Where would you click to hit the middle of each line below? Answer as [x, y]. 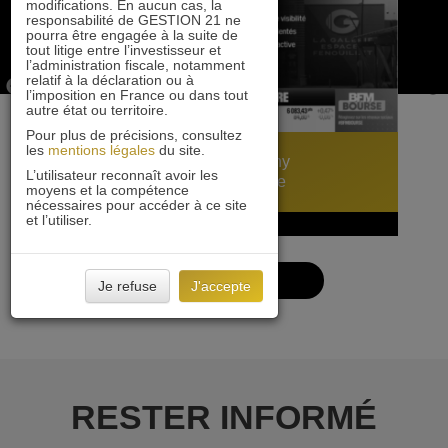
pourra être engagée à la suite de [132, 35]
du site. [180, 150]
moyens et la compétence [107, 190]
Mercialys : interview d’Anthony [180, 162]
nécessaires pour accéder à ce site [136, 205]
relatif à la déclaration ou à [110, 80]
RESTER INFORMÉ [224, 417]
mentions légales [101, 150]
